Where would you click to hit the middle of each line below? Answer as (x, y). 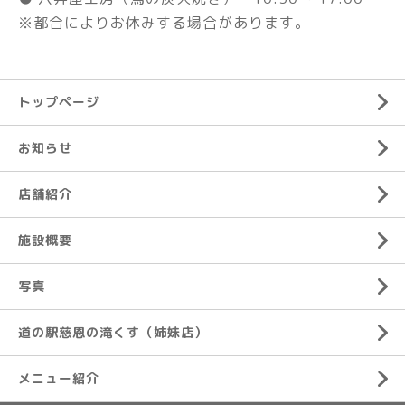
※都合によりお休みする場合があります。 (164, 22)
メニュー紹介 (59, 378)
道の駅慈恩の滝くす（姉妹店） (113, 332)
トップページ (59, 101)
